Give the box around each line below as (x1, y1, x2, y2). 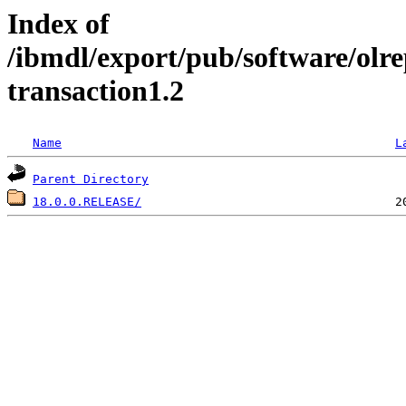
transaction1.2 (7, 74, 184, 107)
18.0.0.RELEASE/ (33, 195, 141, 209)
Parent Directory (33, 172, 149, 187)
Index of (7, 7, 110, 40)
